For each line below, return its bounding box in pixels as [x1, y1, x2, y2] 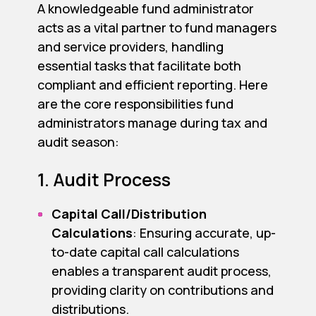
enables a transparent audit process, [51, 262, 272, 280]
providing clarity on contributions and [51, 281, 274, 299]
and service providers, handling [37, 38, 224, 56]
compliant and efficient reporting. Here [37, 76, 268, 94]
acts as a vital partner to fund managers [37, 19, 276, 37]
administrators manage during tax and [37, 114, 267, 132]
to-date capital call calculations [51, 243, 239, 261]
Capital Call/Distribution [51, 205, 207, 223]
